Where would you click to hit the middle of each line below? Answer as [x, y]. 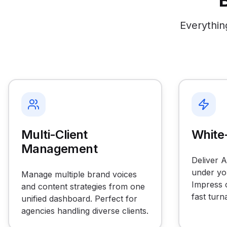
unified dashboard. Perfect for [79, 199]
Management [59, 149]
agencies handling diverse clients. [85, 211]
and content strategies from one [83, 186]
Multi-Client [54, 135]
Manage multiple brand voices [79, 174]
